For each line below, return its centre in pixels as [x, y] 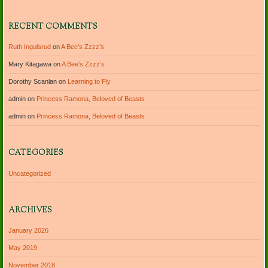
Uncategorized [29, 173]
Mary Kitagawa [30, 64]
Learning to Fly [89, 82]
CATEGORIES [36, 153]
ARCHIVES [30, 210]
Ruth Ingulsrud [29, 47]
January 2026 [28, 231]
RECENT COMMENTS [53, 27]
